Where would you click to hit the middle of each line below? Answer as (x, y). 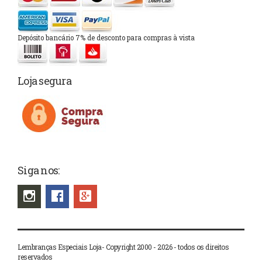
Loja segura (44, 81)
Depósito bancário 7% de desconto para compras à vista (106, 38)
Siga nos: (39, 170)
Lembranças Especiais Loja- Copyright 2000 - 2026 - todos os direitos (123, 247)
